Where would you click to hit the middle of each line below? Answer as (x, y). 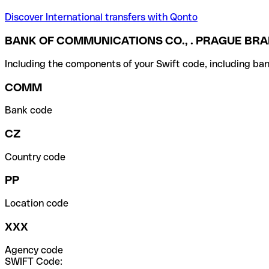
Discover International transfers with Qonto (101, 17)
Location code (37, 204)
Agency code (34, 250)
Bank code (29, 110)
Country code (35, 157)
